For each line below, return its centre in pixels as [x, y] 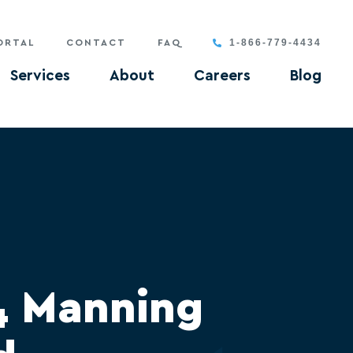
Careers [222, 76]
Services [40, 76]
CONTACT [96, 43]
